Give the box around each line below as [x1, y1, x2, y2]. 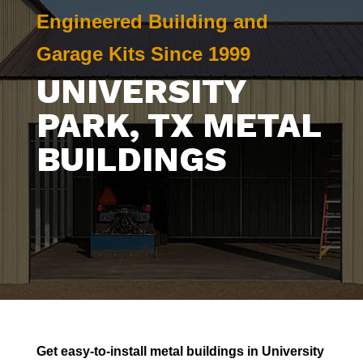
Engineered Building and [36, 11, 268, 32]
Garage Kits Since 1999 [36, 43, 250, 65]
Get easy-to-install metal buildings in [36, 344, 262, 358]
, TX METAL [129, 105, 321, 145]
